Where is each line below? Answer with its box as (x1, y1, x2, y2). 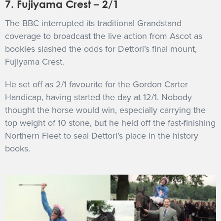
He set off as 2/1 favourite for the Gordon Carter (5, 78, 188, 90)
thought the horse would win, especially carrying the (5, 104, 206, 115)
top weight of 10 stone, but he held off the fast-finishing (5, 117, 216, 128)
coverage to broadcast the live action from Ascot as (5, 30, 202, 41)
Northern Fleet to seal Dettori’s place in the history (5, 130, 198, 141)
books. (5, 143, 30, 154)
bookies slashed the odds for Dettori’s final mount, (5, 43, 197, 54)
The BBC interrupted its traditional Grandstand (5, 17, 182, 29)
